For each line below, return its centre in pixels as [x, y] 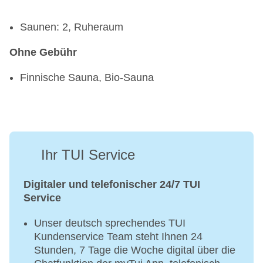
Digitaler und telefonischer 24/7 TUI [112, 185]
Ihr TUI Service [88, 155]
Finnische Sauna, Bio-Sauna [87, 78]
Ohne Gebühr [43, 53]
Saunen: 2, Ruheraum [72, 27]
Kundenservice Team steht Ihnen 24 [118, 237]
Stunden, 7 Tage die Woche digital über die [135, 250]
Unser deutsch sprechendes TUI [110, 223]
